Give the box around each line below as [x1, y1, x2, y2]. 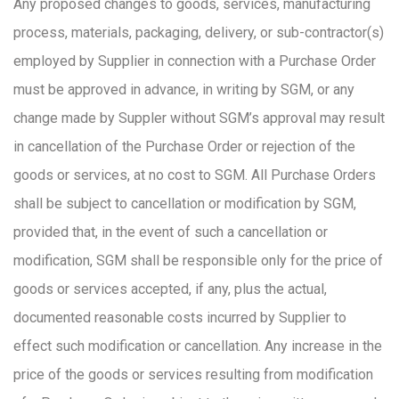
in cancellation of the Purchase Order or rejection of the [13, 138, 355, 155]
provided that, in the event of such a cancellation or [13, 224, 328, 240]
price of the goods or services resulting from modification [13, 366, 373, 383]
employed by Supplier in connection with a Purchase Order [13, 53, 376, 69]
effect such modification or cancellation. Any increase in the [13, 338, 382, 354]
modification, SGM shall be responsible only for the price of [13, 252, 383, 269]
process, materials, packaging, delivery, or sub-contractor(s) [13, 24, 384, 41]
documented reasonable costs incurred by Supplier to [13, 309, 346, 326]
